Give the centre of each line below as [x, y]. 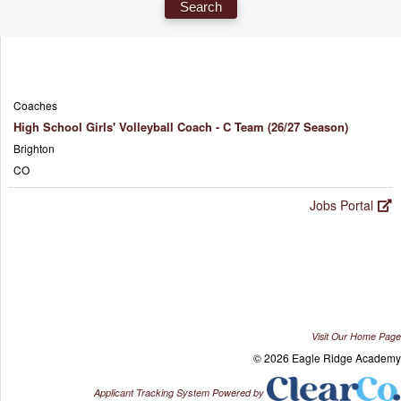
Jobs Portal [341, 205]
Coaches [35, 105]
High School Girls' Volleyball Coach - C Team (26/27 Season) [181, 127]
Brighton [34, 148]
